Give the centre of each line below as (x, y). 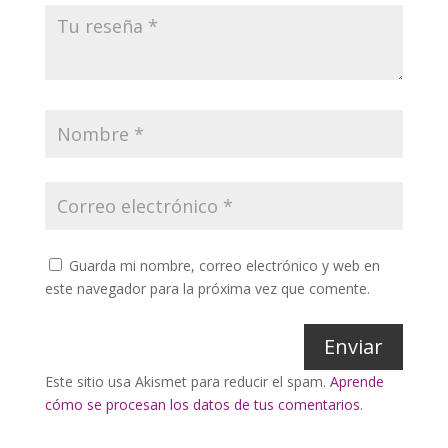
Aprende (356, 381)
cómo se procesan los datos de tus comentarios (202, 404)
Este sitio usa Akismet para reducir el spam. (187, 381)
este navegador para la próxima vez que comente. (207, 288)
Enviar (354, 346)
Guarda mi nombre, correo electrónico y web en (224, 265)
